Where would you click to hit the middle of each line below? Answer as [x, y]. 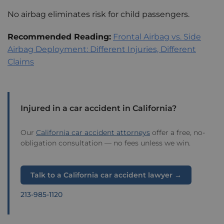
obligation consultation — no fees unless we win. [105, 143]
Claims [21, 62]
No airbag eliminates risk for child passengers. [98, 14]
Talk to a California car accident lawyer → [106, 175]
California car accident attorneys [93, 133]
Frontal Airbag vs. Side [157, 37]
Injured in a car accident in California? [98, 108]
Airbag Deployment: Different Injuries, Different [102, 49]
